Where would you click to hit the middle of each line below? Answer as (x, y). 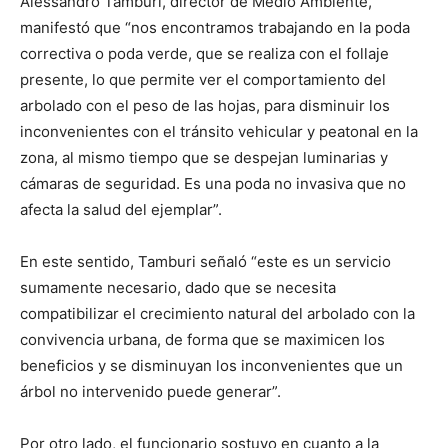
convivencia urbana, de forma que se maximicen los (202, 339)
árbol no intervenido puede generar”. (150, 391)
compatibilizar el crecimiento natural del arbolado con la (217, 313)
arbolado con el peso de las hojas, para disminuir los (205, 105)
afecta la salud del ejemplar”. (121, 209)
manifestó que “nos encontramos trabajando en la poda (215, 27)
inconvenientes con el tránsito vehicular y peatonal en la (219, 131)
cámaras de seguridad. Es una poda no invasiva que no (213, 183)
